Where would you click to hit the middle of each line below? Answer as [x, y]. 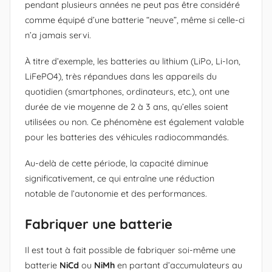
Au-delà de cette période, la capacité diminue [117, 163]
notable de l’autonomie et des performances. [116, 193]
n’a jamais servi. [58, 35]
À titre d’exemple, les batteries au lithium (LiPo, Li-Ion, [133, 61]
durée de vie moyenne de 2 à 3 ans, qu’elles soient [127, 107]
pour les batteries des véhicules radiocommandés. [127, 137]
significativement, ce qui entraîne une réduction [120, 178]
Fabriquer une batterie [99, 224]
